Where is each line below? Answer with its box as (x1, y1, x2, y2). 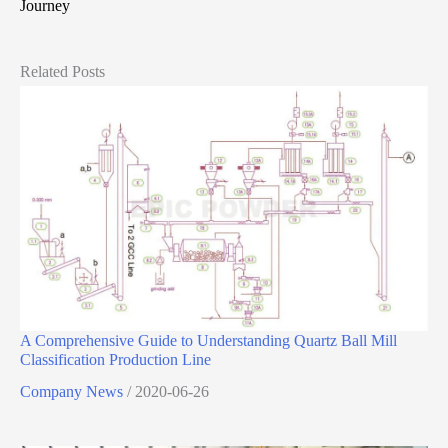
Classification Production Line (20, 350, 211, 368)
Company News (20, 382, 123, 400)
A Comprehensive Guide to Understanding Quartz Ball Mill (20, 331, 397, 349)
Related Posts (20, 63, 105, 81)
